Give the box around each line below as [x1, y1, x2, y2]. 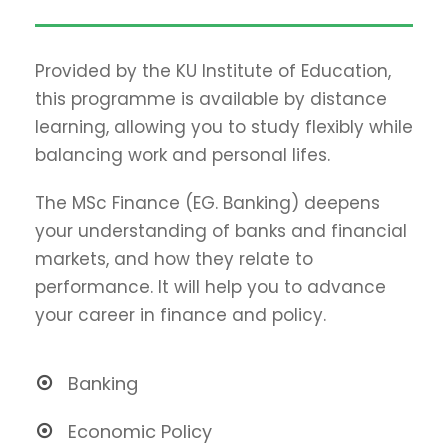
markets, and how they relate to [35, 246, 313, 271]
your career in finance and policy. [35, 302, 326, 327]
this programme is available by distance [35, 86, 387, 111]
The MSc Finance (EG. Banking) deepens [35, 190, 380, 215]
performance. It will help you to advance [35, 274, 386, 299]
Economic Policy [68, 418, 212, 444]
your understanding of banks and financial [35, 218, 407, 243]
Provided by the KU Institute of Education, [35, 58, 391, 83]
